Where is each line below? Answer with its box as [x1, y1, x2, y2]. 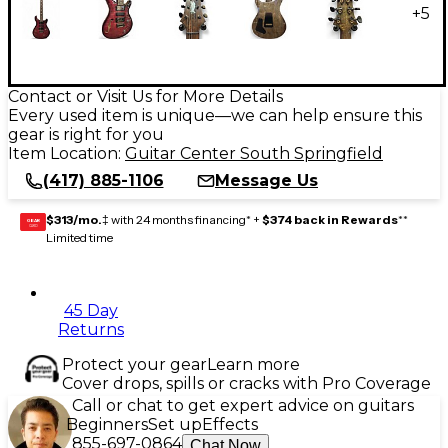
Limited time [46, 229, 113, 245]
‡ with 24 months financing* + [102, 211, 262, 227]
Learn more [207, 354, 300, 374]
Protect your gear [62, 354, 207, 374]
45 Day [64, 300, 118, 320]
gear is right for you [8, 124, 164, 144]
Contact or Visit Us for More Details [8, 86, 283, 106]
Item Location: [8, 143, 125, 163]
